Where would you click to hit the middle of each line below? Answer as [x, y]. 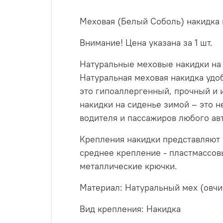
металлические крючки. [128, 166]
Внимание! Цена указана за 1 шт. [146, 43]
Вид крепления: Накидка [130, 209]
